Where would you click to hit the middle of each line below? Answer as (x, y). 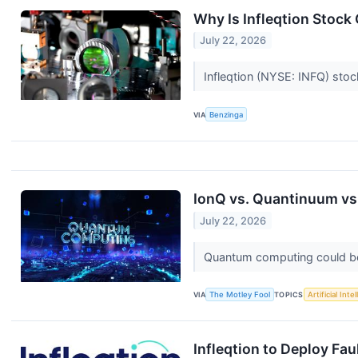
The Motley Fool (240, 295)
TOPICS (289, 295)
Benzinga (227, 114)
